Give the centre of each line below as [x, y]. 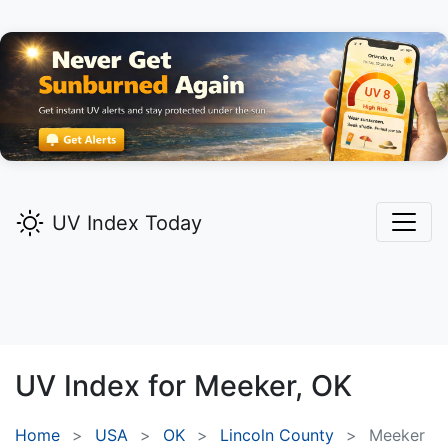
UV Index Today [127, 223]
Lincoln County [277, 435]
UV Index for [104, 386]
